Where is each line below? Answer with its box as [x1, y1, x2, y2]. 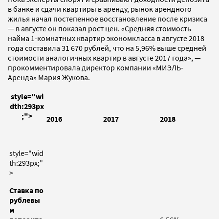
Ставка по [9, 185, 44, 196]
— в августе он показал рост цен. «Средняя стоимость [8, 23, 191, 34]
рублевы [9, 195, 40, 205]
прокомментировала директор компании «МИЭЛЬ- [8, 63, 183, 73]
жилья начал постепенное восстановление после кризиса [8, 14, 207, 24]
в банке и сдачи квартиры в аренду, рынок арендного [8, 4, 192, 14]
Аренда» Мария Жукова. [8, 72, 90, 83]
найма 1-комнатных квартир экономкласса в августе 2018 [8, 33, 204, 44]
